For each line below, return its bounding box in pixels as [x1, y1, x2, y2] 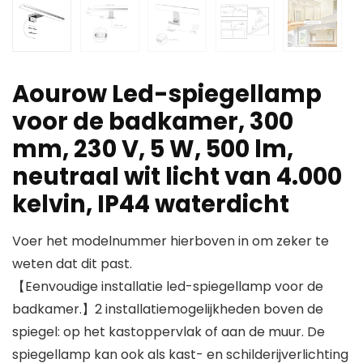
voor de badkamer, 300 [12, 105, 293, 139]
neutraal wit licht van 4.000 [12, 160, 342, 194]
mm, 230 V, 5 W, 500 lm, [12, 133, 293, 166]
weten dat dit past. [12, 254, 132, 274]
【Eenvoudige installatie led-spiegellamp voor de [12, 277, 323, 297]
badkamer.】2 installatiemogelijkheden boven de [12, 300, 323, 319]
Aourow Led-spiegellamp [12, 78, 322, 111]
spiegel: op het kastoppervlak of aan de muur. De [12, 322, 325, 342]
